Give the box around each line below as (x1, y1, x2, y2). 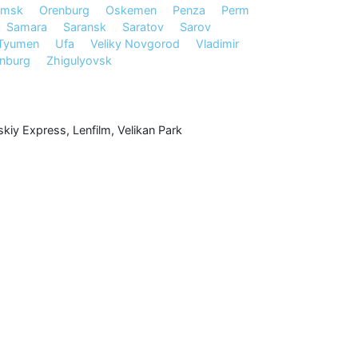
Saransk (63, 20, 106, 34)
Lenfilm (72, 123, 111, 137)
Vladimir (195, 37, 239, 50)
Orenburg (39, 3, 89, 17)
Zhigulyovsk (46, 54, 112, 67)
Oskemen (105, 3, 157, 17)
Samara (6, 20, 47, 34)
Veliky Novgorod (89, 37, 180, 50)
